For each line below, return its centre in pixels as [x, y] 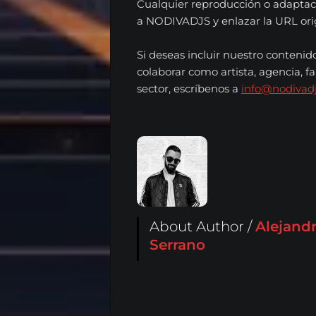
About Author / [202, 227]
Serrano [177, 245]
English [174, 71]
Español [176, 13]
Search [148, 121]
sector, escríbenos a [189, 89]
